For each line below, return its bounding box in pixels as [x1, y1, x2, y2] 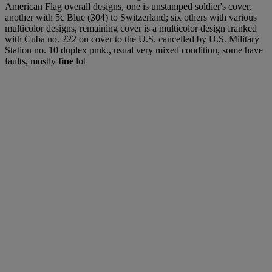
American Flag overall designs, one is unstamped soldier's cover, [5, 1, 251, 12]
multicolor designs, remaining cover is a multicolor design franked [5, 23, 257, 34]
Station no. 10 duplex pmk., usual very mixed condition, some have [5, 45, 263, 56]
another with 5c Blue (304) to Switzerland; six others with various [5, 12, 257, 23]
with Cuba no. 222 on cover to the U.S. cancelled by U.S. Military [5, 34, 259, 45]
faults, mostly [5, 56, 58, 67]
